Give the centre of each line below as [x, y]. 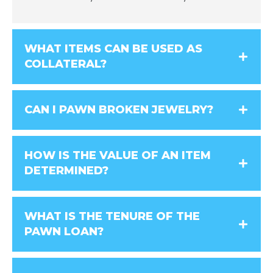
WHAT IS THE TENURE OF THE [112, 216]
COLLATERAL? [66, 64]
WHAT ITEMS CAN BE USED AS [113, 48]
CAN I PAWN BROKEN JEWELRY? [119, 109]
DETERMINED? [66, 170]
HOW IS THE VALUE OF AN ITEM [118, 155]
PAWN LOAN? [64, 231]
